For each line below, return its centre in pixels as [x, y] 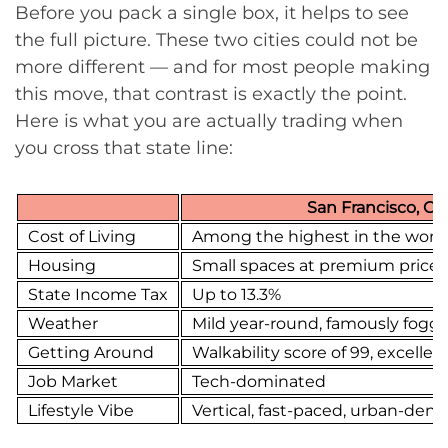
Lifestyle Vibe [81, 410]
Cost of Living [82, 236]
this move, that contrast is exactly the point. [211, 94]
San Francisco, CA [376, 207]
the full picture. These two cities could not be [216, 40]
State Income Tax [98, 294]
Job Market [73, 381]
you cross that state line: [124, 148]
